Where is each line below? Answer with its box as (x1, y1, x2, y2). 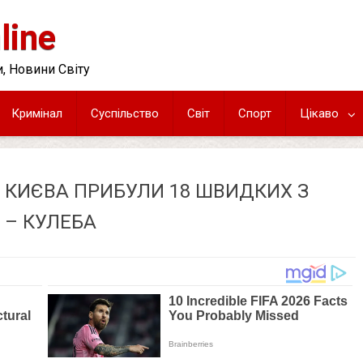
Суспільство (91, 106, 159, 121)
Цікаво (300, 106, 339, 121)
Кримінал (11, 106, 62, 121)
